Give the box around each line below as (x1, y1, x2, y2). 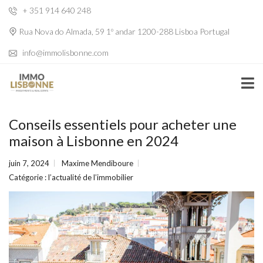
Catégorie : (9, 173, 48, 182)
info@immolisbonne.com (21, 48, 109, 58)
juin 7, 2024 (9, 159, 49, 168)
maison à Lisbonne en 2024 (9, 132, 178, 149)
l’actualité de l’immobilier (48, 173, 133, 182)
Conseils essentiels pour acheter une (9, 116, 237, 133)
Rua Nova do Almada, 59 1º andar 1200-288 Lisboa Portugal (17, 26, 230, 36)
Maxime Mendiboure (62, 159, 133, 168)
